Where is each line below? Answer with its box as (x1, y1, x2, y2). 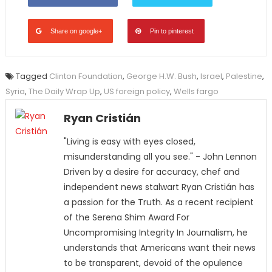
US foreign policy (103, 86, 170, 98)
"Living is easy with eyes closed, (63, 135, 195, 148)
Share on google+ (50, 27, 102, 35)
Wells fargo (173, 86, 219, 98)
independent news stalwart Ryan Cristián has (63, 181, 254, 194)
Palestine (225, 70, 262, 83)
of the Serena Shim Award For (63, 211, 189, 224)
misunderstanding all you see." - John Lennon (63, 151, 257, 163)
